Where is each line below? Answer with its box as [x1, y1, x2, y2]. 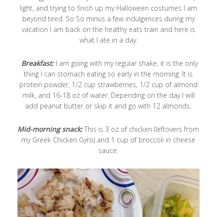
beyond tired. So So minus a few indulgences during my [22, 14, 195, 23]
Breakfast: [21, 59, 54, 68]
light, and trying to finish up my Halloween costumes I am [19, 3, 197, 13]
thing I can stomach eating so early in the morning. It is [24, 69, 193, 78]
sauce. [98, 146, 119, 155]
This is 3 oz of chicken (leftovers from [82, 124, 200, 134]
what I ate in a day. [79, 35, 138, 45]
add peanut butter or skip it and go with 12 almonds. [25, 101, 192, 110]
